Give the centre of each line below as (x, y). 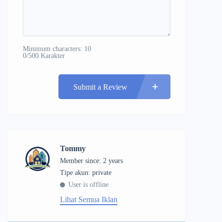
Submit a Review (100, 87)
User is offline (88, 185)
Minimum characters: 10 (57, 49)
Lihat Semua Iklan (89, 200)
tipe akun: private (88, 173)
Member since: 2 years (91, 161)
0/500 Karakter (44, 56)
